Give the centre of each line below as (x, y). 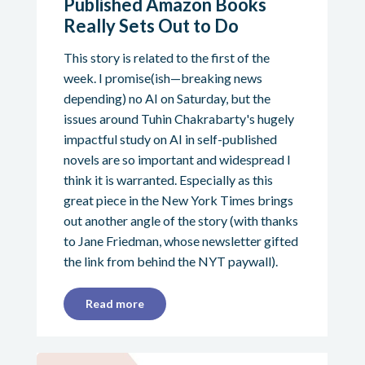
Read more (114, 303)
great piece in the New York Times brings (178, 200)
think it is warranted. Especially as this (168, 179)
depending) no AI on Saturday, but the (167, 98)
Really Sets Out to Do (151, 25)
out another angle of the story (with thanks (180, 220)
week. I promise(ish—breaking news (163, 77)
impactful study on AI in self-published (170, 139)
